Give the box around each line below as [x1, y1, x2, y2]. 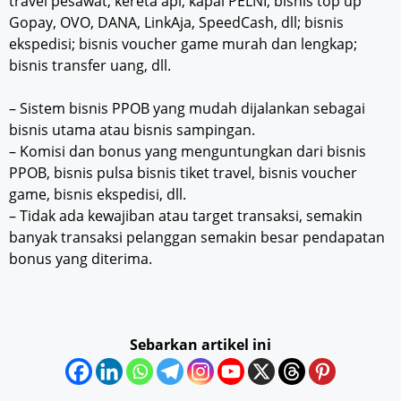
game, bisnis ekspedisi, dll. [9, 184, 186, 205]
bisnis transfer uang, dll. [9, 55, 171, 76]
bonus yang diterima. [9, 249, 152, 269]
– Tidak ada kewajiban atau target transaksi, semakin [9, 206, 363, 226]
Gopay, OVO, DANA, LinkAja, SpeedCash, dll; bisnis [9, 13, 344, 33]
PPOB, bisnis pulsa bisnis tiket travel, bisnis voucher [9, 163, 357, 183]
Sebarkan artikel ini [130, 335, 271, 355]
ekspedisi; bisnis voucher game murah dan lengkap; [9, 34, 357, 55]
